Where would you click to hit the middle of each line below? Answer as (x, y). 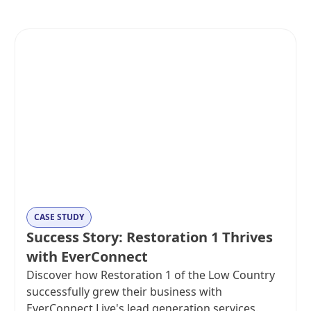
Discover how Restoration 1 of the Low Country (151, 275)
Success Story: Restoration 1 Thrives (150, 237)
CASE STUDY (59, 217)
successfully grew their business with (125, 292)
